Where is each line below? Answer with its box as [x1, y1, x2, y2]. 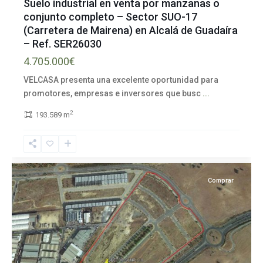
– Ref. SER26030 [23, 37, 102, 50]
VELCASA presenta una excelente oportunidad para [23, 75, 218, 85]
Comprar [208, 176, 234, 184]
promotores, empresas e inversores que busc [23, 88, 203, 98]
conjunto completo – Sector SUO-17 [23, 10, 197, 23]
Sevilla [23, 133, 48, 143]
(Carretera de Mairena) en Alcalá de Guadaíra [23, 23, 238, 36]
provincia [23, 146, 57, 156]
